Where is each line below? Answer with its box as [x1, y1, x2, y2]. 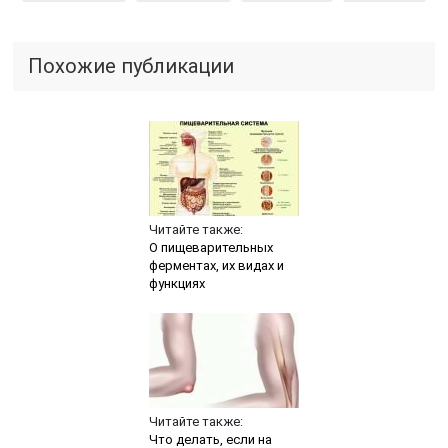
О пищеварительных [148, 239, 273, 255]
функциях [148, 275, 205, 291]
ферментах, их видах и [148, 257, 284, 273]
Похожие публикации [28, 53, 235, 78]
